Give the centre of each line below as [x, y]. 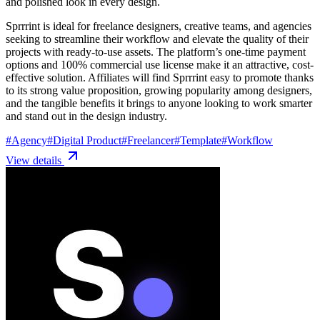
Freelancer [151, 140]
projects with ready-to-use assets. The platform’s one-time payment [156, 51]
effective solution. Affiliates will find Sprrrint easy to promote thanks [160, 77]
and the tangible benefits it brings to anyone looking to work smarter [159, 103]
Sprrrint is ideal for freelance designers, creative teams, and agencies [159, 26]
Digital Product [87, 140]
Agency [29, 140]
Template [201, 140]
